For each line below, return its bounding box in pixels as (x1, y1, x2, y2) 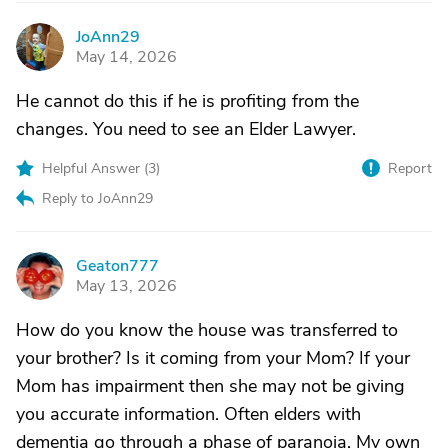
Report (388, 159, 432, 178)
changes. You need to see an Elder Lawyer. (16, 117, 356, 141)
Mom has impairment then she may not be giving (16, 374, 405, 398)
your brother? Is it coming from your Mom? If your (16, 346, 410, 370)
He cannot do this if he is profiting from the (16, 89, 359, 113)
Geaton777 (76, 255, 159, 277)
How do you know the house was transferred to (16, 318, 398, 342)
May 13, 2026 (76, 275, 177, 297)
